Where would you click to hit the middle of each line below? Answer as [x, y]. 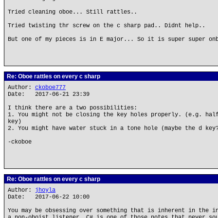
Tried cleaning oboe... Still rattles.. [73, 12]
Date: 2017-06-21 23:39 [49, 94]
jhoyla [45, 190]
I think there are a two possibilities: [73, 108]
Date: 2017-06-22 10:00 [49, 197]
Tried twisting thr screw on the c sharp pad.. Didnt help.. [107, 26]
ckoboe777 [50, 88]
